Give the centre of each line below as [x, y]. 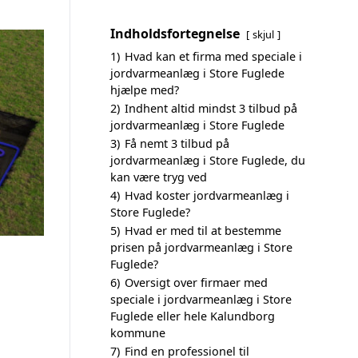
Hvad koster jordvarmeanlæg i [207, 195]
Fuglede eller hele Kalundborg [193, 316]
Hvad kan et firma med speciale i [213, 56]
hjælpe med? [145, 90]
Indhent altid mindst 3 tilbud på [211, 108]
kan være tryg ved [159, 177]
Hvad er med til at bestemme [203, 231]
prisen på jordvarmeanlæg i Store [201, 247]
